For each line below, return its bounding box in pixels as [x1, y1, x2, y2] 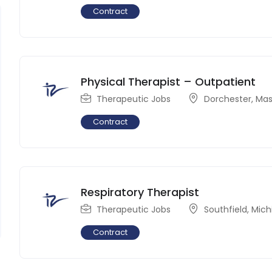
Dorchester [204, 92, 252, 105]
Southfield [204, 203, 248, 216]
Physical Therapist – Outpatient [81, 73, 256, 89]
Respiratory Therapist [81, 184, 200, 200]
